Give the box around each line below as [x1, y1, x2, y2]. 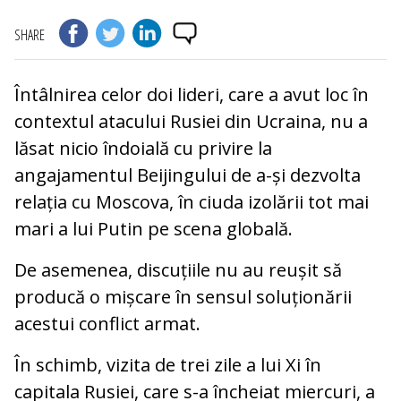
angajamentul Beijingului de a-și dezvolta [14, 163, 361, 188]
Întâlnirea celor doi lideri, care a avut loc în [14, 82, 369, 107]
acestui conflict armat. [14, 311, 200, 337]
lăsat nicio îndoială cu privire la [14, 136, 272, 161]
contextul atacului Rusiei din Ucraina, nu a [14, 109, 368, 134]
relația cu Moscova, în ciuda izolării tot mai [14, 190, 369, 215]
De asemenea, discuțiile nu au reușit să [14, 258, 342, 283]
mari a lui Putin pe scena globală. [14, 217, 293, 242]
